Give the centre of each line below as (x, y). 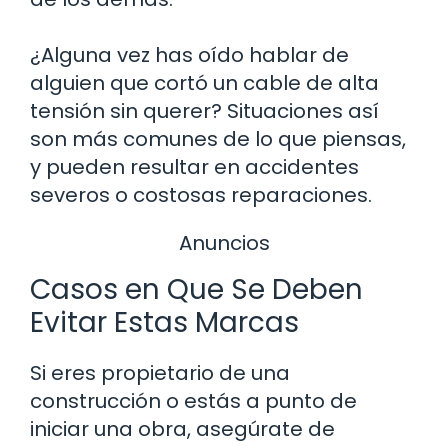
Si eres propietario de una (160, 372)
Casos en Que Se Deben (196, 289)
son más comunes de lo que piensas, (218, 139)
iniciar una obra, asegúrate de (182, 428)
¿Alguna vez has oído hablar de (189, 55)
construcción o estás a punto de (193, 400)
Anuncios (224, 243)
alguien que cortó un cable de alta (204, 83)
